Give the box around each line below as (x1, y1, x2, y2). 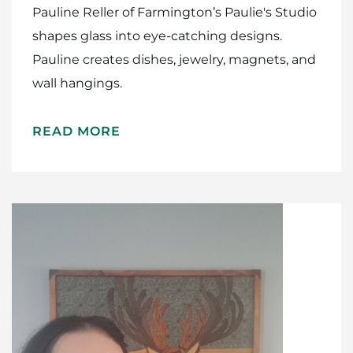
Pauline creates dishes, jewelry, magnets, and (32, 51, 316, 67)
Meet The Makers (125, 320, 228, 337)
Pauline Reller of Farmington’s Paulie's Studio (32, 4, 317, 20)
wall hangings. (32, 75, 122, 91)
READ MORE (32, 123, 121, 139)
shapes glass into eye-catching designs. (32, 28, 282, 43)
